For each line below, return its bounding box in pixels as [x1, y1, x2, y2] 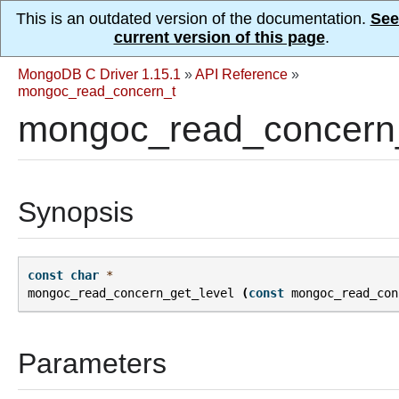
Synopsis [18, 196, 134, 228]
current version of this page [113, 28, 325, 46]
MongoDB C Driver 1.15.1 [18, 66, 181, 82]
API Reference [195, 66, 288, 82]
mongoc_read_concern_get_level [28, 286, 234, 301]
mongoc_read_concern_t [18, 83, 175, 99]
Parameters [18, 347, 167, 380]
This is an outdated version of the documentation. [15, 10, 370, 28]
